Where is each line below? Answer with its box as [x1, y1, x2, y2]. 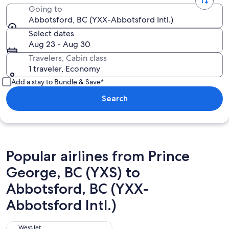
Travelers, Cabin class [29, 53, 107, 63]
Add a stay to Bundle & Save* [11, 77, 104, 86]
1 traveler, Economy [29, 63, 100, 74]
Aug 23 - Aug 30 [29, 39, 90, 50]
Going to [29, 4, 62, 14]
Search [101, 94, 128, 103]
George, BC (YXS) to [6, 164, 140, 181]
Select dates [29, 28, 74, 39]
